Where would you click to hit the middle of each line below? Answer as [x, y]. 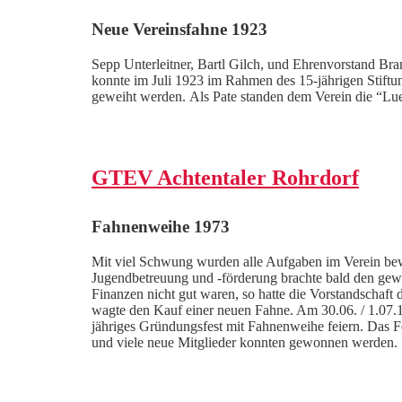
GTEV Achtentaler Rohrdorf [225, 177]
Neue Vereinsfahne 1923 [179, 30]
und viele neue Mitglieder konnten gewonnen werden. [245, 342]
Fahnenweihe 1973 [161, 226]
